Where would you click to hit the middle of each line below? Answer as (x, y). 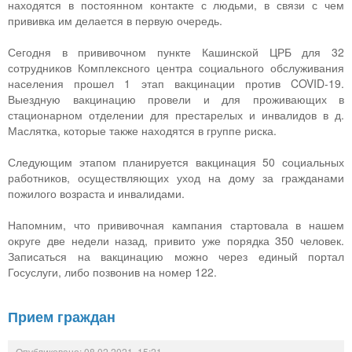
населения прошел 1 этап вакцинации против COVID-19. (176, 84)
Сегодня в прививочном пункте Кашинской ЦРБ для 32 (176, 52)
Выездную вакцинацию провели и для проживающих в (176, 99)
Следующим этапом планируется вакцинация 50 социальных (176, 162)
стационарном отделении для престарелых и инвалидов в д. (176, 115)
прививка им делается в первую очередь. (115, 21)
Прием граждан (62, 317)
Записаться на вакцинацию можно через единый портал (176, 257)
